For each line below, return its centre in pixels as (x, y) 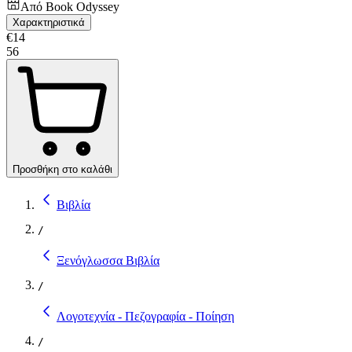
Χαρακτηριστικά (49, 22)
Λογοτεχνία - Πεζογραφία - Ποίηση (145, 316)
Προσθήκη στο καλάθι (62, 169)
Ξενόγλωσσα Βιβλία (108, 260)
